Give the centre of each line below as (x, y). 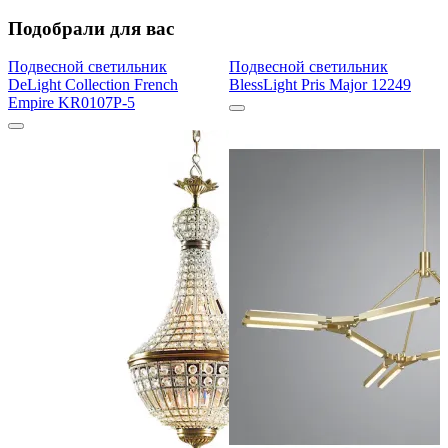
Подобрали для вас (91, 28)
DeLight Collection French (93, 85)
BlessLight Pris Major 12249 (320, 85)
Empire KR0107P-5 (71, 103)
